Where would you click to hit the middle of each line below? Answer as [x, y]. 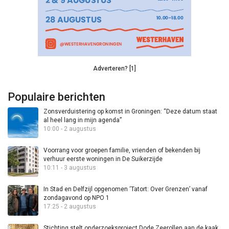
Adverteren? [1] [114, 68]
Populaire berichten [56, 97]
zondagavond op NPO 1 [76, 198]
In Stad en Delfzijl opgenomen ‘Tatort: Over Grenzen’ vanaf [125, 189]
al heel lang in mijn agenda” [83, 120]
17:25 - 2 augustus [70, 207]
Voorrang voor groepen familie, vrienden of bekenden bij [122, 150]
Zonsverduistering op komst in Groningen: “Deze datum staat [130, 111]
